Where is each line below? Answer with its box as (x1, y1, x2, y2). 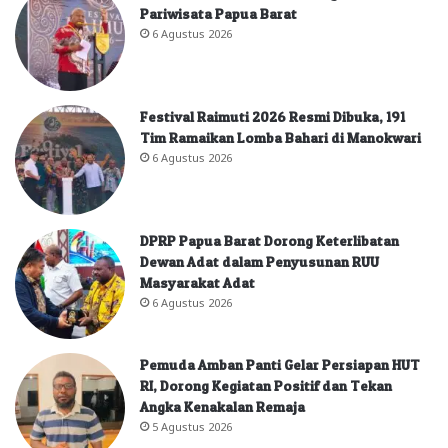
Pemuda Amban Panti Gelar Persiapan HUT (140, 356, 420, 374)
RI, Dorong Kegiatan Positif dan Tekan (140, 377, 392, 395)
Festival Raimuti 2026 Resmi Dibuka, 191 (140, 108, 405, 126)
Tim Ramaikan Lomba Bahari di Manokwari (140, 129, 421, 147)
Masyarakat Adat (140, 274, 255, 292)
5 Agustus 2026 (152, 420, 232, 433)
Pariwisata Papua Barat (140, 5, 297, 23)
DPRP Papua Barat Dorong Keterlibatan (140, 232, 399, 250)
